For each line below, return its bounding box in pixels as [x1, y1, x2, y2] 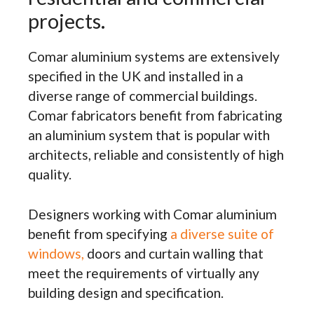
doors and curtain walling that [84, 245, 264, 261]
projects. [28, 8, 105, 33]
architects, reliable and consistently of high [28, 146, 284, 163]
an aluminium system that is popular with [28, 126, 270, 143]
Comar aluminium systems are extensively [28, 48, 280, 64]
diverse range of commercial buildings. [28, 87, 257, 104]
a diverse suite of [170, 225, 274, 242]
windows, [28, 245, 84, 261]
